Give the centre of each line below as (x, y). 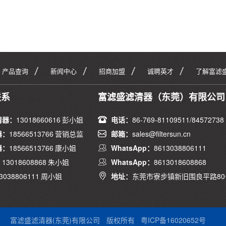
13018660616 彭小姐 (50, 120)
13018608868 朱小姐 (36, 162)
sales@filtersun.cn (161, 134)
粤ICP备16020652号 (173, 220)
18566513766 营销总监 (46, 134)
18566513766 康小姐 (43, 148)
